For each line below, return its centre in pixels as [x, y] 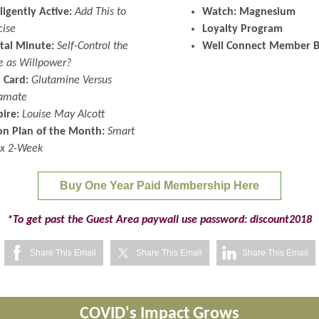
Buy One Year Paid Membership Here [159, 185]
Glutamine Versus [72, 80]
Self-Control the [93, 46]
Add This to [100, 12]
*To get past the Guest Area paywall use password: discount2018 [159, 220]
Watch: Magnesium [249, 12]
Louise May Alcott [63, 115]
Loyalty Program [242, 29]
